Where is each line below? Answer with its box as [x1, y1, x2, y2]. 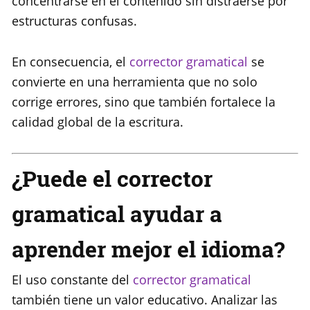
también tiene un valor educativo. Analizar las [12, 291, 277, 309]
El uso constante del [12, 271, 133, 289]
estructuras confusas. [12, 12, 137, 30]
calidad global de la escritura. [12, 113, 183, 131]
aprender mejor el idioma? [12, 234, 284, 264]
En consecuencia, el [12, 53, 129, 71]
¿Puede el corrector [12, 163, 212, 194]
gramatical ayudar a [12, 199, 222, 229]
